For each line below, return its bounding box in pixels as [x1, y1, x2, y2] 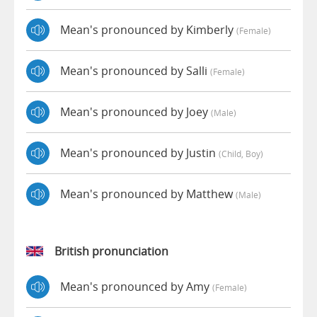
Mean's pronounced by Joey [60, 104, 211, 120]
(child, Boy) [219, 148, 263, 160]
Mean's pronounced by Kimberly [60, 22, 236, 38]
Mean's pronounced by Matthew [60, 186, 236, 202]
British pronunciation [54, 243, 168, 259]
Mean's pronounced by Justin [60, 145, 219, 161]
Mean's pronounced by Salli [60, 63, 210, 79]
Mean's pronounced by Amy [60, 279, 212, 295]
